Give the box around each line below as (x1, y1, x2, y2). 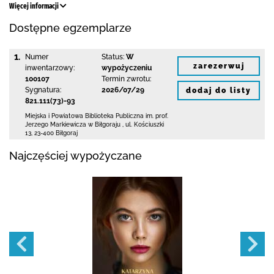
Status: (101, 53, 124, 61)
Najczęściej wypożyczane (9, 149, 142, 162)
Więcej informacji (9, 2, 60, 10)
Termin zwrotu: (101, 75, 151, 83)
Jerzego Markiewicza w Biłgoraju (25, 121, 120, 128)
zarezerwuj (193, 61, 245, 70)
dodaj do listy (186, 86, 251, 95)
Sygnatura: (25, 86, 61, 94)
